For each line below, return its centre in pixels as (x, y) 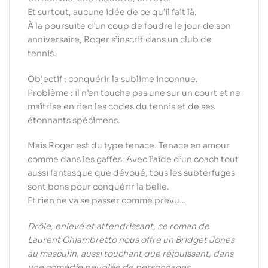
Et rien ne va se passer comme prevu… (107, 201)
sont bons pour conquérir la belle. (98, 187)
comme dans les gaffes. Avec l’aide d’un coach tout (133, 159)
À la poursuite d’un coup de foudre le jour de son (129, 25)
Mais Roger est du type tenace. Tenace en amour (129, 146)
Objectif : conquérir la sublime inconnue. (113, 79)
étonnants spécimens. (74, 120)
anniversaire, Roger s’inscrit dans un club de (120, 39)
